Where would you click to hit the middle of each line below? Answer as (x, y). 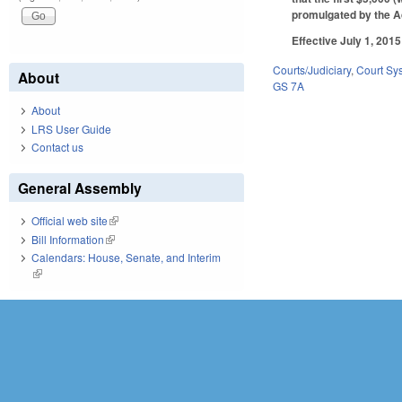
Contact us (57, 147)
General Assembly (80, 188)
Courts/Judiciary (312, 69)
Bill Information (68, 239)
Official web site (70, 221)
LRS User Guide (71, 128)
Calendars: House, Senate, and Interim (126, 258)
